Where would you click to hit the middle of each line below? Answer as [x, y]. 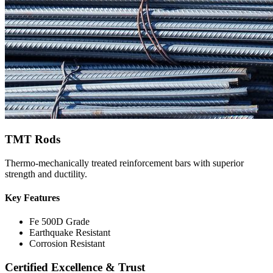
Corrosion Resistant [67, 244]
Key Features [32, 197]
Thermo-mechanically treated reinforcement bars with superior [124, 163]
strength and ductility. [46, 174]
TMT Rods [33, 139]
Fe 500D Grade [59, 222]
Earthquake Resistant [70, 233]
